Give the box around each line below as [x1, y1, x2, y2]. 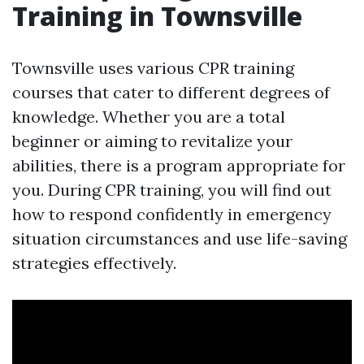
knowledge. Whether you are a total [12, 106, 285, 128]
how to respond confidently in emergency [12, 204, 331, 225]
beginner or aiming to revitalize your [12, 131, 292, 152]
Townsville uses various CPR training [12, 58, 294, 79]
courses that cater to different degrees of [12, 82, 330, 103]
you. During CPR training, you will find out [12, 180, 331, 201]
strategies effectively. [12, 253, 176, 274]
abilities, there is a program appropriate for [12, 155, 345, 176]
